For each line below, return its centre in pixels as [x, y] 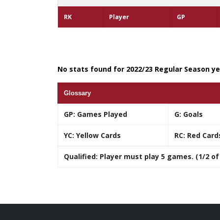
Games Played [101, 114]
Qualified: [81, 157]
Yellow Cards [97, 136]
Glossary [77, 93]
